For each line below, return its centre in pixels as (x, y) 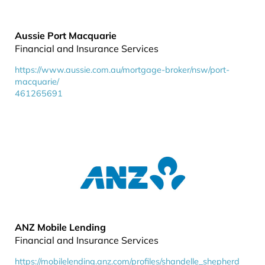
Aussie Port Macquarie (66, 35)
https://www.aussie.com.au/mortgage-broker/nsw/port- (122, 70)
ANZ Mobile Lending (60, 227)
